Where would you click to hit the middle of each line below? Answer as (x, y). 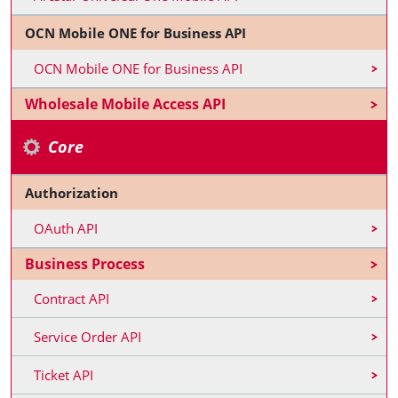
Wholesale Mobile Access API (125, 104)
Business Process (85, 264)
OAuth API (66, 228)
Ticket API (64, 375)
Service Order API (88, 337)
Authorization (72, 193)
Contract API (72, 298)
